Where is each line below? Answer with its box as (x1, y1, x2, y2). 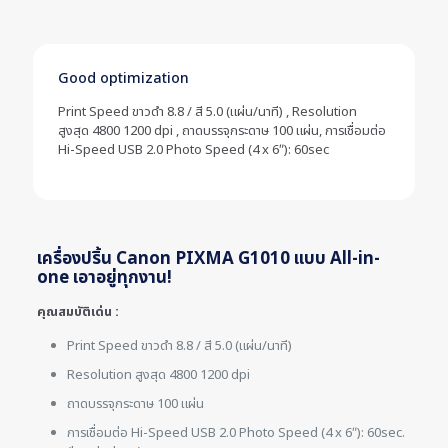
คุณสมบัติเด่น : (36, 302, 119, 322)
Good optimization (58, 68, 189, 89)
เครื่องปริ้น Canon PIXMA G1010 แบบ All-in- (36, 246, 380, 272)
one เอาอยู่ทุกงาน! (36, 265, 172, 291)
